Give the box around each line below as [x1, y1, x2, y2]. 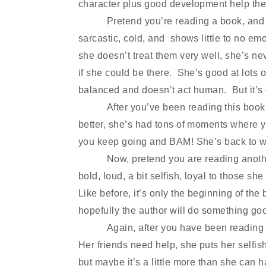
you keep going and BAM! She [78, 137, 214, 147]
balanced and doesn [78, 85, 170, 95]
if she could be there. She [78, 68, 195, 78]
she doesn [78, 50, 125, 61]
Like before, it [78, 188, 140, 198]
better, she [78, 119, 125, 129]
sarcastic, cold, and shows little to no [78, 33, 246, 43]
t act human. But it [172, 85, 255, 95]
